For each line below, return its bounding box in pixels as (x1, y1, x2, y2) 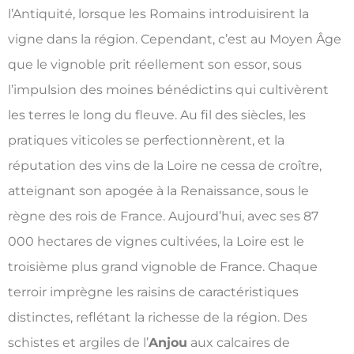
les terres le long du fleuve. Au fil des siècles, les (8, 107, 306, 123)
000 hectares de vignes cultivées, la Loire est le (8, 234, 304, 250)
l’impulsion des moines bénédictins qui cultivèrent (8, 82, 329, 98)
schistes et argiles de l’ (8, 335, 149, 351)
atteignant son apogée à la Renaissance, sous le (8, 183, 309, 199)
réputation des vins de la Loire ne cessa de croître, (8, 158, 322, 174)
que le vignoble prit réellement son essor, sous (8, 57, 302, 73)
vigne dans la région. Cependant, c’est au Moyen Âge (8, 32, 341, 47)
